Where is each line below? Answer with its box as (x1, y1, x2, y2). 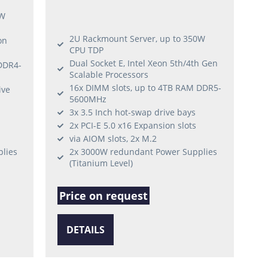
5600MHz (69, 93, 107, 105)
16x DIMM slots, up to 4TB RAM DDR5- (69, 82, 222, 94)
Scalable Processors (69, 69, 149, 81)
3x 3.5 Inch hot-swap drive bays (69, 106, 196, 118)
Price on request (59, 188, 148, 203)
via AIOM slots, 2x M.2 (69, 133, 157, 145)
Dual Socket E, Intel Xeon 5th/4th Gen (69, 57, 218, 69)
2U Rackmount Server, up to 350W (69, 33, 206, 45)
